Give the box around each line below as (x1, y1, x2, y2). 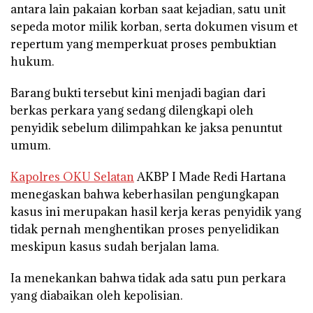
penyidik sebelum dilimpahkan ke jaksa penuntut (10, 119, 282, 136)
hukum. (10, 53, 54, 69)
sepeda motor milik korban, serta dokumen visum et (10, 18, 298, 34)
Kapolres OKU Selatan (10, 168, 134, 184)
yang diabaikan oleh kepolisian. (10, 287, 182, 303)
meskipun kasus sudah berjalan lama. (10, 238, 219, 254)
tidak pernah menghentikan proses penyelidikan (10, 221, 279, 237)
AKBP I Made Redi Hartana (134, 168, 286, 184)
